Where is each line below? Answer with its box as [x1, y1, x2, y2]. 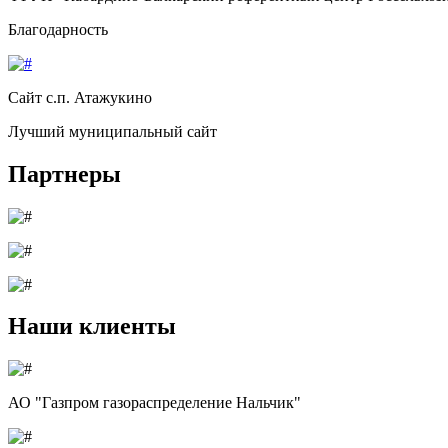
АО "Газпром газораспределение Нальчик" [8, 394, 301, 412]
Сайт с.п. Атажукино [8, 88, 152, 106]
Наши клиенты [8, 313, 176, 340]
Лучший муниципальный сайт [8, 122, 217, 140]
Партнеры [8, 160, 121, 187]
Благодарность [8, 20, 108, 38]
